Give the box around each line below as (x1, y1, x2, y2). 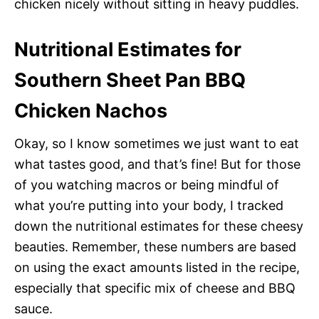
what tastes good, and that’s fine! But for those (14, 156, 300, 172)
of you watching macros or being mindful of (14, 177, 279, 192)
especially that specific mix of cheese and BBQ (14, 280, 296, 296)
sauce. (14, 300, 53, 316)
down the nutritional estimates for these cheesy (14, 218, 303, 234)
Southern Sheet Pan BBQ (14, 68, 246, 92)
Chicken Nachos (14, 98, 167, 122)
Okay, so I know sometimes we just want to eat (14, 135, 299, 151)
